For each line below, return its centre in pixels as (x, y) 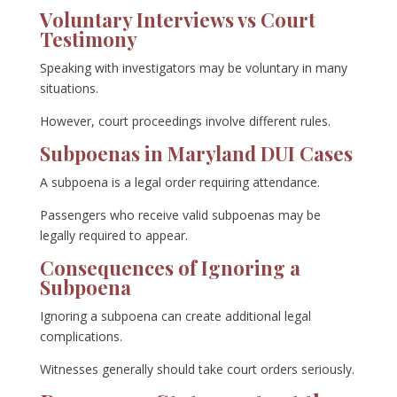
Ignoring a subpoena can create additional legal (175, 316)
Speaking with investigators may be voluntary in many (193, 68)
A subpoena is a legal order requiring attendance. (179, 183)
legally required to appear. (113, 236)
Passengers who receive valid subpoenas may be (180, 215)
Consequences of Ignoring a (170, 268)
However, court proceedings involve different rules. (185, 121)
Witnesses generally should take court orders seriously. (197, 370)
